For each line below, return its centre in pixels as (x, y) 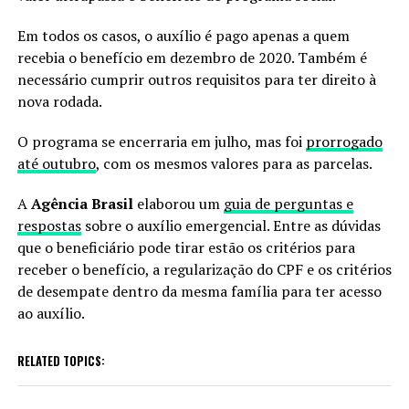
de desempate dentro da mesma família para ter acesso (199, 291)
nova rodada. (59, 101)
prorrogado (344, 141)
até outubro (56, 163)
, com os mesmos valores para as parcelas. (234, 163)
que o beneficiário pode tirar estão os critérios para (186, 247)
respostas (49, 225)
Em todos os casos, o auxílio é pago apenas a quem (183, 35)
